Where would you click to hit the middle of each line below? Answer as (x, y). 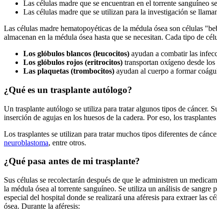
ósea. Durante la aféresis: (42, 206)
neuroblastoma (26, 142)
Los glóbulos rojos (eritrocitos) (73, 62)
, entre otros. (67, 142)
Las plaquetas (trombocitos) (69, 71)
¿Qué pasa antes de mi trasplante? (72, 161)
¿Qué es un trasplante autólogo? (68, 90)
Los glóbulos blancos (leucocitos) (77, 54)
